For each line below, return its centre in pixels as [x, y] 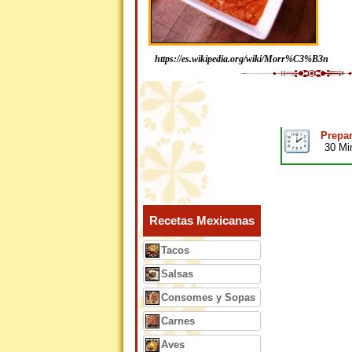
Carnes [178, 321]
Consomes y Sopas [208, 297]
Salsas [177, 274]
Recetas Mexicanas [202, 221]
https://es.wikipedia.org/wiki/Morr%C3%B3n [242, 59]
